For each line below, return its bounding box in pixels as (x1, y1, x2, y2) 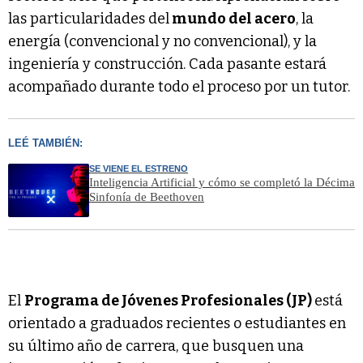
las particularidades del (8, 9, 169, 28)
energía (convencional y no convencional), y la (8, 32, 317, 50)
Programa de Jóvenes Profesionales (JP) (24, 292, 314, 310)
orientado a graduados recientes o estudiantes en (8, 314, 346, 333)
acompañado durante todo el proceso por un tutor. (8, 77, 350, 96)
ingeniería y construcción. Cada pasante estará (8, 54, 327, 73)
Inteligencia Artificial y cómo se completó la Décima (89, 175, 355, 189)
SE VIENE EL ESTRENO (89, 163, 188, 173)
